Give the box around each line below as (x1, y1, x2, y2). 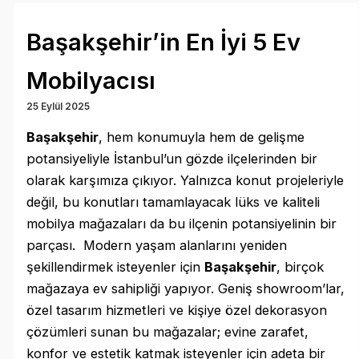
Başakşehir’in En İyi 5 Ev (26, 27, 301, 56)
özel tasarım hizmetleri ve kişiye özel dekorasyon (26, 302, 328, 319)
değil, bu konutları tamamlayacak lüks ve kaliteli (26, 194, 321, 211)
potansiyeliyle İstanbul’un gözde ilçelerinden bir (26, 151, 318, 167)
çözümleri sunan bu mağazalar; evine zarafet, (26, 324, 309, 341)
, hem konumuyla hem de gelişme (99, 129, 305, 146)
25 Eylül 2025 (26, 100, 91, 112)
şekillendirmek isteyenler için (26, 259, 205, 276)
